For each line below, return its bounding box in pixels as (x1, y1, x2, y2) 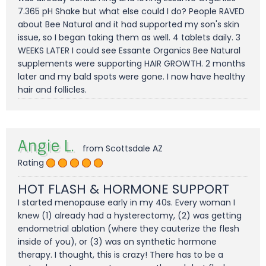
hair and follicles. (18, 84, 87, 96)
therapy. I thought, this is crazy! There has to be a (18, 249, 223, 261)
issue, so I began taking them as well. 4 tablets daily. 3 (18, 31, 240, 44)
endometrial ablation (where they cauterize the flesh (18, 223, 239, 235)
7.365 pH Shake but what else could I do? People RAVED (18, 5, 245, 18)
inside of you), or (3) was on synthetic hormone (18, 236, 217, 248)
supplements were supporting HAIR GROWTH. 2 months (18, 58, 245, 70)
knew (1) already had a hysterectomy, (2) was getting (18, 210, 242, 222)
